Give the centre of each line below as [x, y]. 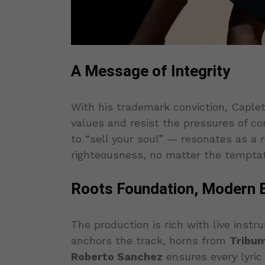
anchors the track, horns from [150, 240]
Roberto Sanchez [117, 256]
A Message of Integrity [151, 71]
